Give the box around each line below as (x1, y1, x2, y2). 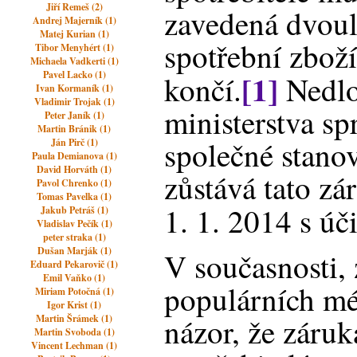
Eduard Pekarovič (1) (30, 257, 119, 271)
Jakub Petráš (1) (40, 203, 108, 217)
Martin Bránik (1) (37, 122, 112, 135)
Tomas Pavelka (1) (37, 190, 112, 203)
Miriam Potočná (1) (34, 284, 114, 298)
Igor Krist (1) (47, 298, 102, 312)
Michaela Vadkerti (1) (29, 54, 119, 68)
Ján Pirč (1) (50, 135, 98, 149)
